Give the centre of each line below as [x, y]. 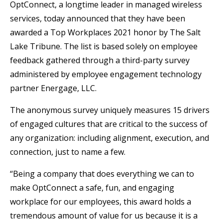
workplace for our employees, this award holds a [101, 201]
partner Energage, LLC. [53, 88]
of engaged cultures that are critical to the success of [109, 124]
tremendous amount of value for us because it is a [104, 215]
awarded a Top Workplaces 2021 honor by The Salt [105, 32]
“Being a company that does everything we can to [102, 173]
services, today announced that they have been [98, 18]
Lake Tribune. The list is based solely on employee [104, 46]
